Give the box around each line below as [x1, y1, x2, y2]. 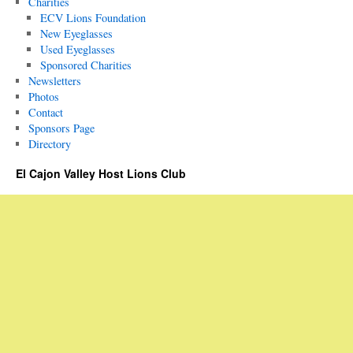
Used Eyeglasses [40, 42, 116, 57]
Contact [28, 105, 63, 120]
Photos [28, 89, 59, 104]
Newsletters [28, 73, 81, 88]
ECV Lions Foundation [40, 10, 147, 25]
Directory [28, 136, 71, 151]
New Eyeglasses [40, 26, 113, 41]
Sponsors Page [28, 121, 95, 136]
